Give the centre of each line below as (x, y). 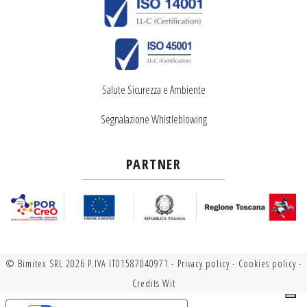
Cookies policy (267, 263)
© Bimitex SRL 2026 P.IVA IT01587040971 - (91, 263)
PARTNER (153, 164)
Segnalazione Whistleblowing (153, 119)
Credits (147, 283)
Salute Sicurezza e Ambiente (153, 89)
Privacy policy (203, 263)
